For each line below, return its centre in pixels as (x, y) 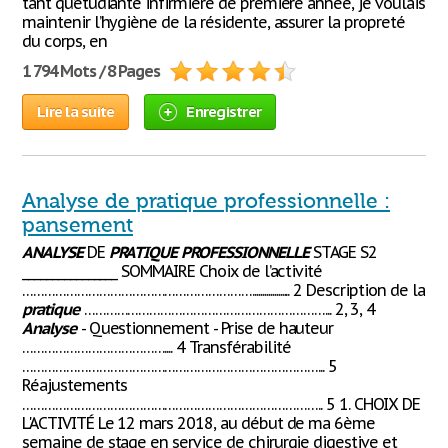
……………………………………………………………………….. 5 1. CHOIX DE (221, 404)
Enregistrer (223, 111)
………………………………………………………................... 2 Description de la (223, 290)
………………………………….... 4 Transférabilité (156, 347)
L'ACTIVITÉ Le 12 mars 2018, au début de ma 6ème (199, 423)
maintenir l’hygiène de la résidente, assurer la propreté (213, 22)
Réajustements (74, 385)
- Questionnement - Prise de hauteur (205, 328)
